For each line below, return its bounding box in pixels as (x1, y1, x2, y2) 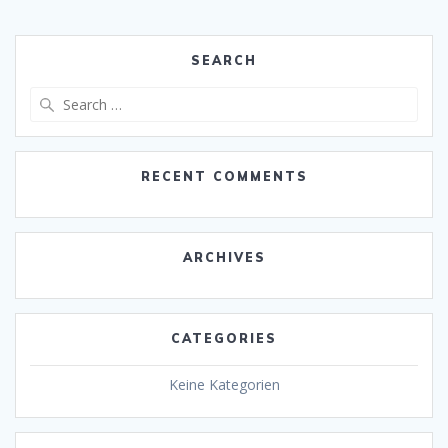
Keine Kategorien (168, 375, 280, 395)
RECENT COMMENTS (140, 169, 308, 185)
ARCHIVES (182, 250, 266, 266)
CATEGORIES (171, 331, 277, 347)
